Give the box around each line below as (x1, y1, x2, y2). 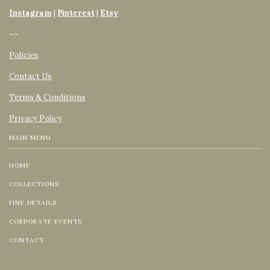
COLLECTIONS (9, 180, 59, 189)
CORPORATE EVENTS (9, 218, 82, 226)
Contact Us (9, 71, 52, 82)
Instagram (9, 8, 52, 19)
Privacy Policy (9, 113, 62, 124)
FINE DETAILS (9, 199, 57, 207)
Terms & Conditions (9, 92, 86, 103)
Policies (9, 50, 39, 61)
